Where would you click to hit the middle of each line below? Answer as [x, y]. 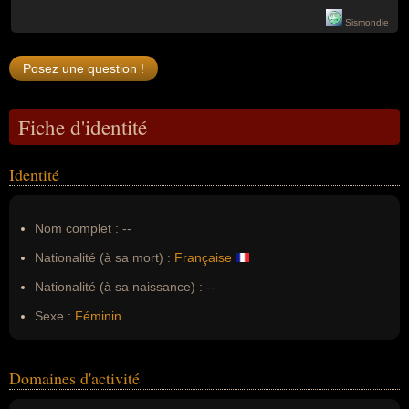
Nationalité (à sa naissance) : [119, 287]
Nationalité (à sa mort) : [103, 257]
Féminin [98, 316]
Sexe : [53, 316]
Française [203, 257]
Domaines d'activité [74, 378]
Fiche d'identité [83, 127]
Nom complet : [79, 228]
